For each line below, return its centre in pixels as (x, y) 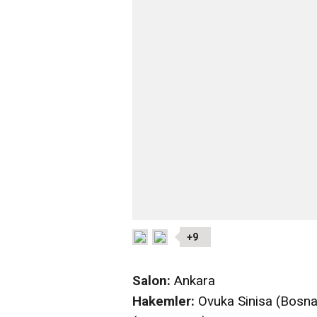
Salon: (151, 281)
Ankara (193, 281)
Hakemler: (163, 301)
